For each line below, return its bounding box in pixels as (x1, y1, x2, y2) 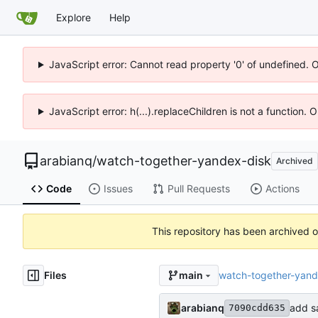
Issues (103, 182, 133, 195)
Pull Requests (167, 182, 230, 195)
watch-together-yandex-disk (97, 153, 271, 168)
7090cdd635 (229, 302, 285, 313)
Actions (265, 182, 300, 195)
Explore (56, 11, 91, 23)
